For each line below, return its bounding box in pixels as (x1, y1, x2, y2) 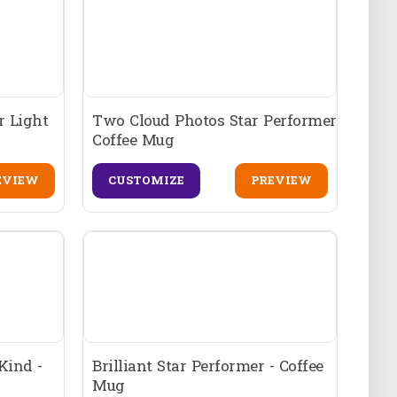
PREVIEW (250, 172, 312, 189)
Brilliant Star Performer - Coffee (92, 354, 323, 376)
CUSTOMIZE (108, 172, 185, 189)
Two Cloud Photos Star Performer (92, 109, 337, 130)
